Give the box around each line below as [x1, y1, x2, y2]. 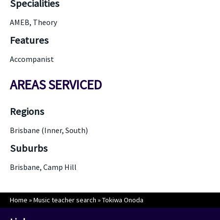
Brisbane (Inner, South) [10, 125, 88, 135]
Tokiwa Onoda [102, 195, 143, 204]
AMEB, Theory [10, 17, 57, 27]
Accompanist [10, 54, 54, 64]
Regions [10, 105, 44, 118]
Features [10, 34, 49, 47]
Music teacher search [33, 195, 96, 204]
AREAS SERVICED [10, 76, 102, 93]
